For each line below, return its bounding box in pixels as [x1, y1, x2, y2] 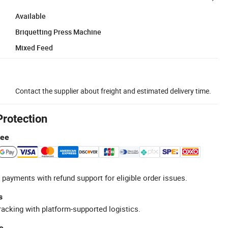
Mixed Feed [15, 42, 53, 52]
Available [15, 11, 46, 21]
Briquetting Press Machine [15, 26, 101, 37]
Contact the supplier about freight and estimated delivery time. [15, 85, 211, 96]
